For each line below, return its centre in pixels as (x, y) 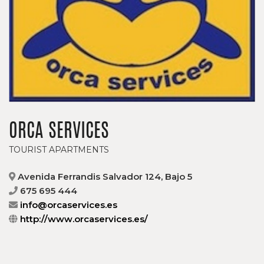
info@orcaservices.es (69, 205)
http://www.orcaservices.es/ (84, 219)
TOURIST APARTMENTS (59, 150)
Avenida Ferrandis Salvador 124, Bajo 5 (104, 177)
